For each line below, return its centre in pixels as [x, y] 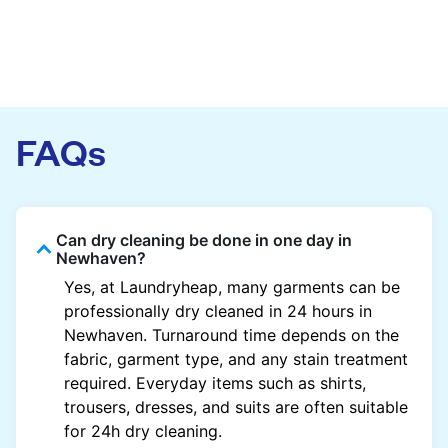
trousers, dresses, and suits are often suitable [236, 407]
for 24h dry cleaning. [143, 431]
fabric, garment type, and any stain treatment [236, 359]
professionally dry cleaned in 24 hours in [218, 311]
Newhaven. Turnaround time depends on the [231, 335]
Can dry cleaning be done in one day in [204, 240]
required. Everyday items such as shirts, [215, 383]
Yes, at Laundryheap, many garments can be [232, 287]
